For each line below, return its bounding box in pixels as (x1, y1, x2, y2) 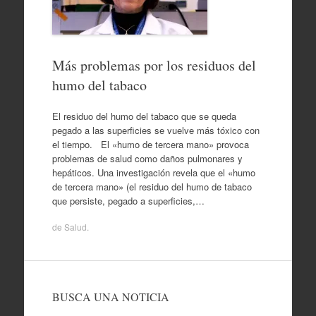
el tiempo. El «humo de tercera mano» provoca (51, 137, 249, 151)
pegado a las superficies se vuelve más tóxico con (51, 123, 260, 137)
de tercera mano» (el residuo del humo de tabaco (51, 179, 252, 193)
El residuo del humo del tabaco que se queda (51, 109, 236, 123)
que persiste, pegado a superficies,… (51, 193, 205, 207)
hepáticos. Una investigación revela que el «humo (51, 165, 255, 179)
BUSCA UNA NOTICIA (51, 289, 169, 304)
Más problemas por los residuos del (51, 56, 256, 75)
